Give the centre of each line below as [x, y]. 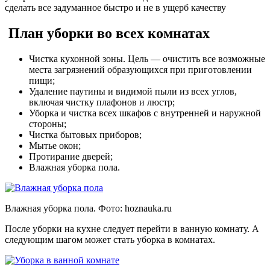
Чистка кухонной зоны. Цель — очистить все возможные [147, 58]
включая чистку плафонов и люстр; [102, 102]
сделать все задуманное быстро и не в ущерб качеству [115, 7]
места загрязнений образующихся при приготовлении [140, 69]
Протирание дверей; [71, 156]
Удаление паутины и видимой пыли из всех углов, [133, 91]
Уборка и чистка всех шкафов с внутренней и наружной [145, 113]
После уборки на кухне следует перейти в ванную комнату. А [132, 228]
